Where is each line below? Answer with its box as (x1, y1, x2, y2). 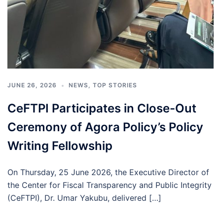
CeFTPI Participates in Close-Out (7, 101, 196, 116)
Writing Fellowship (7, 139, 112, 153)
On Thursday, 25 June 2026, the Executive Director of (7, 167, 209, 178)
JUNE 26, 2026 (7, 81, 57, 89)
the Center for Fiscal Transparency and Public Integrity (7, 180, 212, 190)
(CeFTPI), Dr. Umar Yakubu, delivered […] (7, 193, 161, 203)
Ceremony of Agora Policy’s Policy (7, 120, 203, 135)
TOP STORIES (93, 81, 137, 89)
